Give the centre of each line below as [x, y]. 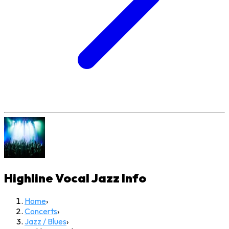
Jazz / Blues [45, 221]
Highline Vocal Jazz [62, 178]
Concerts [41, 211]
